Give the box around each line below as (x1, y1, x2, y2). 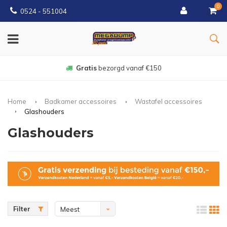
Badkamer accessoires (45, 97, 117, 105)
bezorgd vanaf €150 (96, 64, 162, 72)
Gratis (75, 64, 97, 72)
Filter (13, 205, 30, 213)
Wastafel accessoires (135, 97, 202, 105)
